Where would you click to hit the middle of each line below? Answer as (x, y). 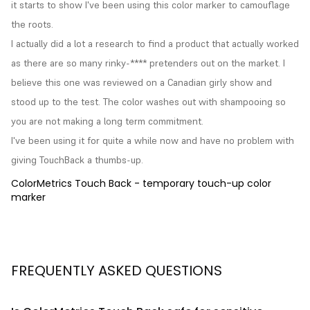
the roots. (32, 25)
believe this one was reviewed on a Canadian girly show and (142, 83)
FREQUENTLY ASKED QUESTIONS (117, 271)
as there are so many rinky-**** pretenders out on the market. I (148, 63)
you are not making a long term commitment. (107, 121)
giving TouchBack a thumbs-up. (77, 160)
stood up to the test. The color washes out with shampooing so (148, 102)
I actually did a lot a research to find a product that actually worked (155, 44)
